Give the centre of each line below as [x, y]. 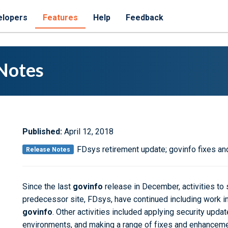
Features [60, 18]
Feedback [145, 18]
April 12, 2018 [88, 132]
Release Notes [48, 149]
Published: [42, 132]
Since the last [48, 187]
